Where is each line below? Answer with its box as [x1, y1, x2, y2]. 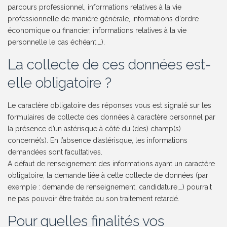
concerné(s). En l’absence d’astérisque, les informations [8, 136, 188, 145]
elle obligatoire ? [8, 74, 112, 92]
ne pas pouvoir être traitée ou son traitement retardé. [8, 195, 180, 203]
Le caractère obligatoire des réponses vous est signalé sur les [8, 101, 212, 110]
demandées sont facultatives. [8, 148, 103, 157]
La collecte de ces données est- [8, 56, 212, 73]
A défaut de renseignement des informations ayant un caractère [8, 160, 215, 168]
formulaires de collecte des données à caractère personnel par [8, 113, 216, 122]
